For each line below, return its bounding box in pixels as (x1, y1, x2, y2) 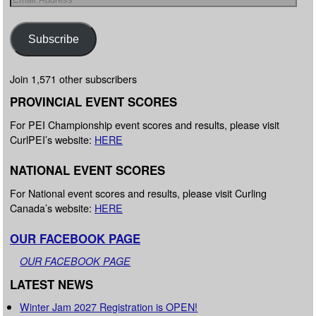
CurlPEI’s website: (10, 131, 95, 147)
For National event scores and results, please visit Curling (10, 185, 267, 200)
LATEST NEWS (10, 275, 93, 293)
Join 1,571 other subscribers (10, 71, 137, 87)
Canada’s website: (10, 200, 95, 215)
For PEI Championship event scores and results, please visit (10, 116, 279, 132)
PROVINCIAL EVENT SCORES (10, 93, 177, 111)
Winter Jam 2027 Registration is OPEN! (20, 299, 198, 315)
